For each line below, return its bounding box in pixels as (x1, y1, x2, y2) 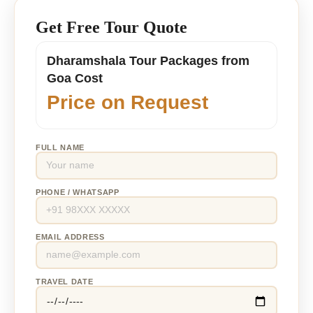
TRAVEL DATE (36, 277, 94, 286)
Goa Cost (47, 71, 103, 85)
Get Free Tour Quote (36, 17, 187, 36)
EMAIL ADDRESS (36, 232, 105, 241)
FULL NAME (36, 143, 85, 152)
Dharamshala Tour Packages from (47, 53, 249, 68)
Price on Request (47, 91, 208, 113)
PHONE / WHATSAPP (36, 187, 119, 196)
